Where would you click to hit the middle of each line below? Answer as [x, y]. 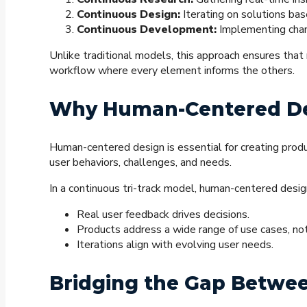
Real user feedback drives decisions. [163, 215]
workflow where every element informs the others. [172, 71]
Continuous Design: [128, 15]
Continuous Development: [147, 30]
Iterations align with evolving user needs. [175, 245]
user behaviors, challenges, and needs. [140, 163]
